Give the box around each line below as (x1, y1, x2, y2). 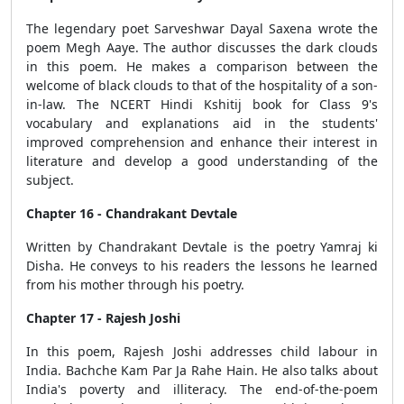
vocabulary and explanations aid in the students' (26, 115, 378, 132)
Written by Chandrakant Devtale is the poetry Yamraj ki (26, 238, 378, 255)
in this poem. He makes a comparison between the (26, 58, 378, 75)
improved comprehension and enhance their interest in (26, 133, 378, 151)
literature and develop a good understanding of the (26, 152, 378, 170)
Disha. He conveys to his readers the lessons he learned (26, 257, 378, 274)
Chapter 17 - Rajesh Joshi (26, 309, 180, 326)
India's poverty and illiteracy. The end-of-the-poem (26, 381, 378, 398)
